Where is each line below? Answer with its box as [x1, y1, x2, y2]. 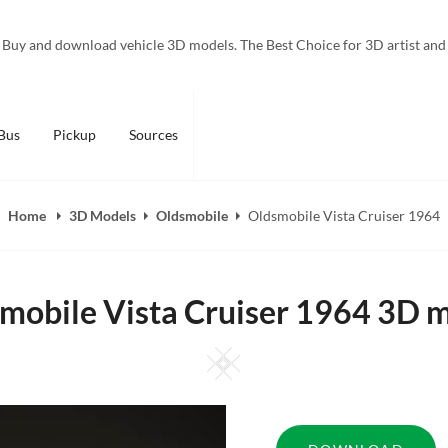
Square [239, 345, 295, 367]
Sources [128, 126, 178, 143]
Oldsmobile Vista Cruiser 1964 [247, 207, 440, 224]
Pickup [52, 126, 96, 143]
